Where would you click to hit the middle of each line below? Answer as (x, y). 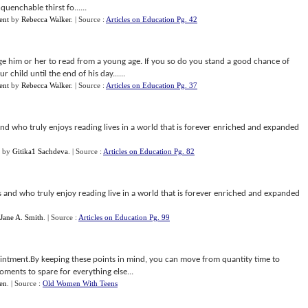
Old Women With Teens (80, 283)
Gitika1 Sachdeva (40, 151)
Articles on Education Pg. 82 (149, 151)
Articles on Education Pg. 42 (152, 19)
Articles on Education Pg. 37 (152, 85)
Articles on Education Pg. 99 (124, 217)
